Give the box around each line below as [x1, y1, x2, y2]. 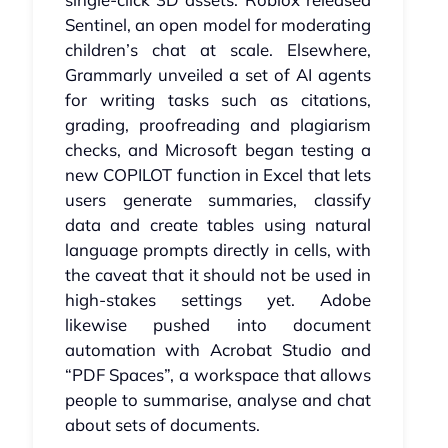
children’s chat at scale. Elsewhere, [64, 39, 372, 61]
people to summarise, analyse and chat [64, 389, 372, 411]
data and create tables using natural [64, 214, 372, 236]
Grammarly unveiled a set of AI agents [64, 64, 372, 86]
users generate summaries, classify [64, 189, 372, 211]
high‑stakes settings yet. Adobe [64, 289, 372, 311]
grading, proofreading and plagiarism [64, 114, 372, 136]
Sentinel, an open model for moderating [64, 14, 372, 36]
